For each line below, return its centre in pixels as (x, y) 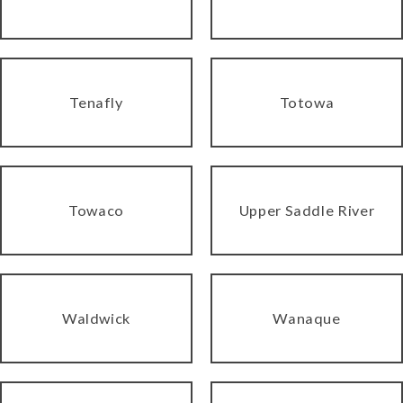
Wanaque (307, 318)
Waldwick (96, 318)
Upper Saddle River (307, 210)
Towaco (96, 210)
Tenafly (96, 102)
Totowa (307, 102)
